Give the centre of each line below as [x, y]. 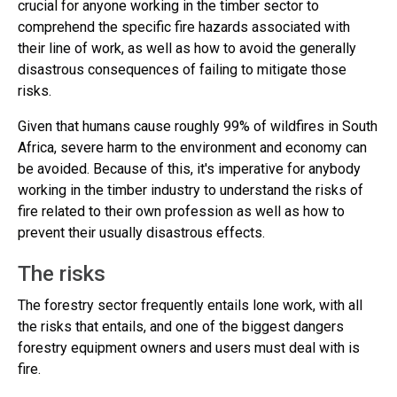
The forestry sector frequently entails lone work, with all [190, 305]
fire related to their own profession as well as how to [181, 211]
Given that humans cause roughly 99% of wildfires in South [198, 126]
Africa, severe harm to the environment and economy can [192, 148]
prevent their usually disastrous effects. [141, 233]
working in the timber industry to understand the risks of [191, 190]
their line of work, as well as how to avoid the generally [187, 48]
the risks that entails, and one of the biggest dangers [181, 327]
